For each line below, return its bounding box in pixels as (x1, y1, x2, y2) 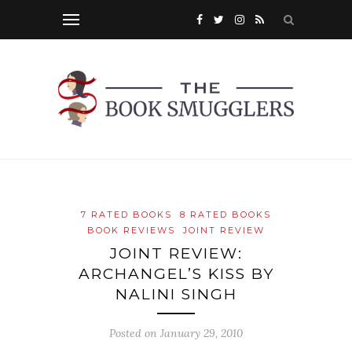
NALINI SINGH (115, 285, 237, 304)
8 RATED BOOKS (180, 209, 271, 221)
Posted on (109, 326, 160, 341)
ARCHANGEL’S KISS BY (78, 265, 274, 284)
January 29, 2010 (160, 326, 243, 341)
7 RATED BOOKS (81, 209, 172, 221)
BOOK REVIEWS (87, 225, 175, 236)
